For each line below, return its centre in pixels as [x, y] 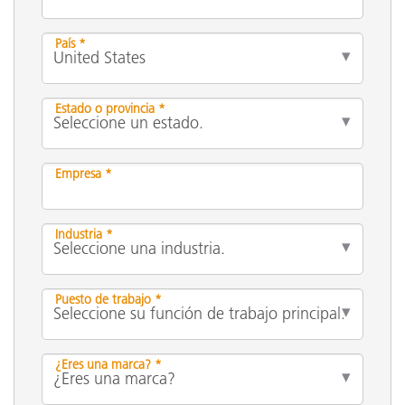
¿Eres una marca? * [108, 364]
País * [71, 43]
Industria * [84, 234]
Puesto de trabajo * [108, 299]
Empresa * [84, 173]
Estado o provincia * [110, 108]
